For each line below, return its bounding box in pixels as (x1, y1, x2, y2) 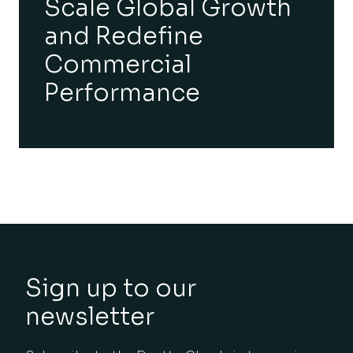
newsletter (25, 301, 154, 332)
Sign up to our (25, 273, 196, 303)
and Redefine (44, 20, 203, 51)
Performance (44, 77, 200, 108)
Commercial (44, 49, 191, 80)
